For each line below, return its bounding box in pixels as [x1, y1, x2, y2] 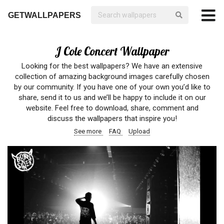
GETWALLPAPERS [8, 11, 81, 19]
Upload [128, 127, 150, 135]
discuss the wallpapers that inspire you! [47, 114, 177, 123]
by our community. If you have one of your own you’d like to [13, 82, 210, 91]
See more [74, 127, 103, 135]
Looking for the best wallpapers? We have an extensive [21, 61, 202, 70]
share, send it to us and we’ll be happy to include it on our [18, 93, 206, 102]
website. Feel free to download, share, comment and [25, 103, 198, 112]
